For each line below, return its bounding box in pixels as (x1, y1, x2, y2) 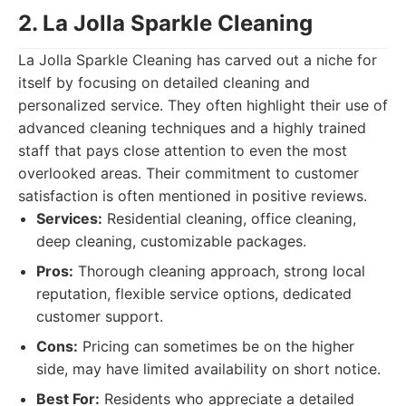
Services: (36, 209, 102, 227)
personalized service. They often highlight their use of (18, 96, 388, 114)
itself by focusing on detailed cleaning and (18, 73, 310, 92)
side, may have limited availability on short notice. (36, 360, 381, 378)
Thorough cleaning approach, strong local (73, 262, 365, 280)
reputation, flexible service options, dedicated (36, 285, 352, 303)
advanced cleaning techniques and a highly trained (18, 119, 366, 137)
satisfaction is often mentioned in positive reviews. (18, 187, 367, 205)
